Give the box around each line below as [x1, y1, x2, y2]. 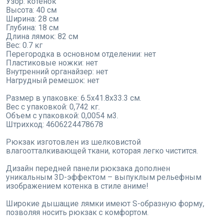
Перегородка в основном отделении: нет [6, 49, 156, 59]
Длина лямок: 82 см [6, 32, 78, 42]
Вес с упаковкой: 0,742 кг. [6, 102, 100, 112]
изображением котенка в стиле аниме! [6, 181, 149, 191]
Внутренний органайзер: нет [6, 67, 108, 77]
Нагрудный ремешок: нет [6, 76, 99, 86]
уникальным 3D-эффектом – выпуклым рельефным [6, 173, 201, 182]
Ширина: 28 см [6, 14, 59, 24]
